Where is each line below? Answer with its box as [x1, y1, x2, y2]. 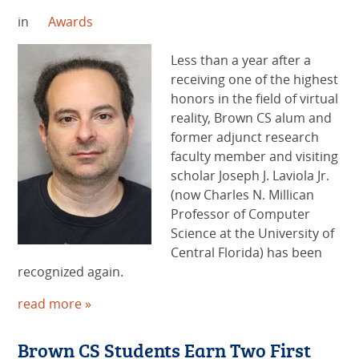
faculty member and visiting [171, 147, 339, 166]
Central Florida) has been [171, 244, 323, 262]
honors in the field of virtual [171, 90, 339, 108]
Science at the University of [171, 224, 335, 243]
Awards [47, 13, 93, 31]
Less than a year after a [171, 51, 312, 70]
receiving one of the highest [171, 71, 339, 89]
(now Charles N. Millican [171, 186, 315, 204]
